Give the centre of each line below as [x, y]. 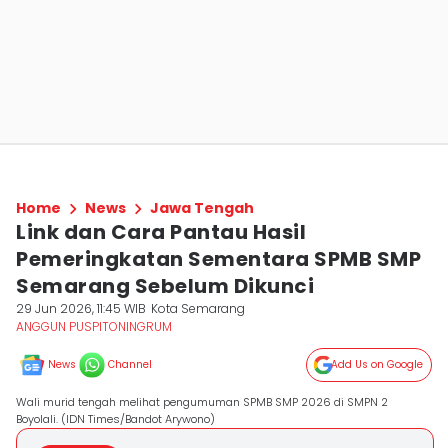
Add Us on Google [377, 364]
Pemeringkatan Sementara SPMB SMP [218, 259]
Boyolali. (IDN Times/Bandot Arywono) [115, 419]
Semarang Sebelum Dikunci [165, 286]
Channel [130, 364]
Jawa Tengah [202, 208]
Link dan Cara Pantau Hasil [161, 232]
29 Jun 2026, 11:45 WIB [81, 308]
